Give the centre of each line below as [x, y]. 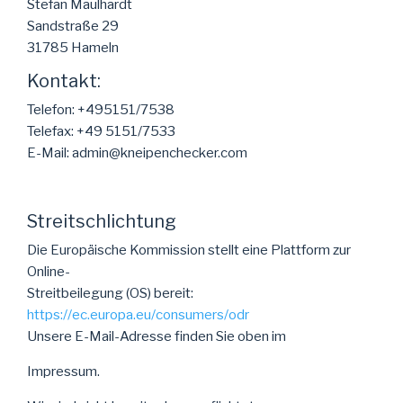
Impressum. [63, 371]
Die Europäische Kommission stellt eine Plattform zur [189, 250]
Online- [49, 271]
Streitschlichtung [102, 221]
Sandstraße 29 [73, 26]
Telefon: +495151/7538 [101, 109]
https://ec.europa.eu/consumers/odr [138, 314]
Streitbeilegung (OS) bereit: [110, 293]
